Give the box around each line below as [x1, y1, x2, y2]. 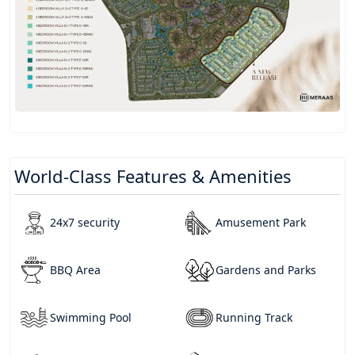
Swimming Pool [50, 310, 132, 326]
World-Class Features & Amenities [14, 163, 292, 188]
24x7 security [50, 215, 120, 231]
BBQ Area [50, 262, 101, 278]
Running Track [215, 310, 292, 326]
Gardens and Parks [215, 262, 316, 278]
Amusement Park [215, 215, 306, 231]
